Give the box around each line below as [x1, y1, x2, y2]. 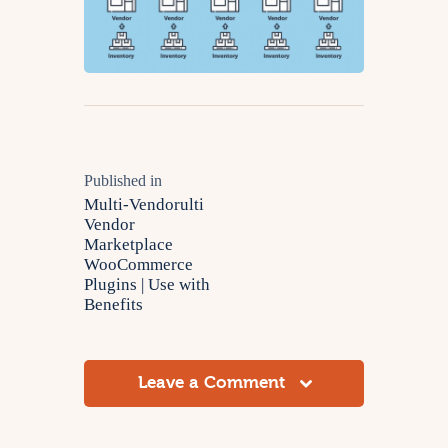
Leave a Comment [138, 373, 290, 393]
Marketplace [84, 235, 173, 255]
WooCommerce [84, 255, 193, 275]
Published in [84, 172, 162, 190]
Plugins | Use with [84, 275, 210, 295]
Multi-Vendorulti [84, 195, 204, 215]
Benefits [84, 295, 143, 315]
